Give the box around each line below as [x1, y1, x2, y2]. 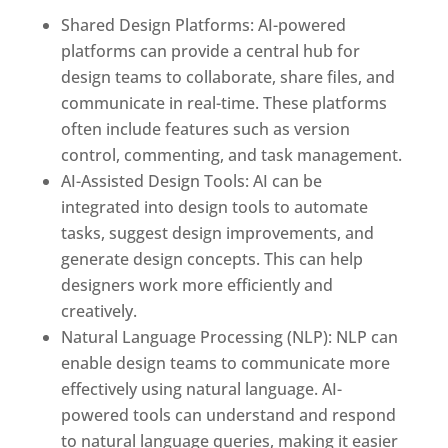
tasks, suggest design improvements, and [60, 222, 374, 245]
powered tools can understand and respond [60, 404, 396, 427]
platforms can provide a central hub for [60, 40, 360, 63]
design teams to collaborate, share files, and [60, 66, 395, 89]
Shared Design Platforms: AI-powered [60, 14, 346, 37]
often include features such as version [60, 118, 350, 141]
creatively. [60, 300, 137, 323]
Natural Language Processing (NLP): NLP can [60, 326, 398, 349]
